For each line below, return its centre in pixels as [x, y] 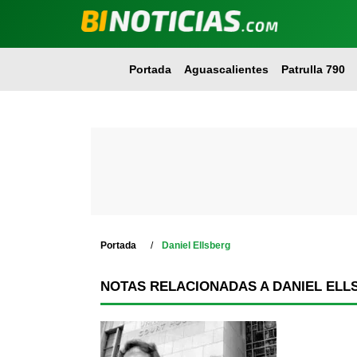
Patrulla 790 [313, 69]
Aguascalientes [226, 69]
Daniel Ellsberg [196, 245]
